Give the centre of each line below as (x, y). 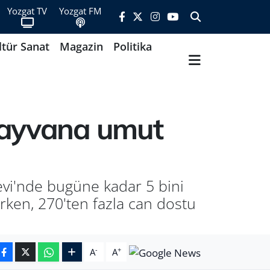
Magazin (81, 47)
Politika (132, 47)
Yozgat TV (27, 11)
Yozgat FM (80, 11)
